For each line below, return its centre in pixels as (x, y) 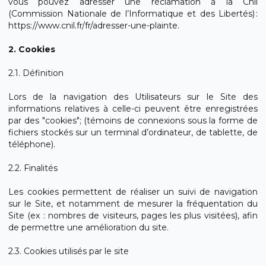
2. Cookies (32, 49)
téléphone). (32, 144)
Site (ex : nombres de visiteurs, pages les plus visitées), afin (133, 216)
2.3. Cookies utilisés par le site (69, 251)
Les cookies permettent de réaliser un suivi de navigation (133, 192)
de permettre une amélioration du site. (88, 227)
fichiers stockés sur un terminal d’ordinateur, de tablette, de (133, 132)
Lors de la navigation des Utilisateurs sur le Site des (133, 97)
